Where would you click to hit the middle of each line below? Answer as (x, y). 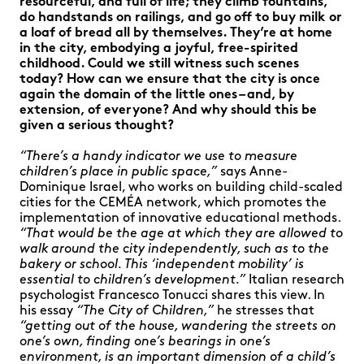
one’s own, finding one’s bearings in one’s (145, 342)
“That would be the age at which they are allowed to (181, 234)
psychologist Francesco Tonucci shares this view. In (172, 296)
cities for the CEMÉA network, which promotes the (173, 203)
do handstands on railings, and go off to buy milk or (181, 18)
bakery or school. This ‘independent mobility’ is (162, 265)
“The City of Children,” (145, 311)
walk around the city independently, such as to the (174, 249)
